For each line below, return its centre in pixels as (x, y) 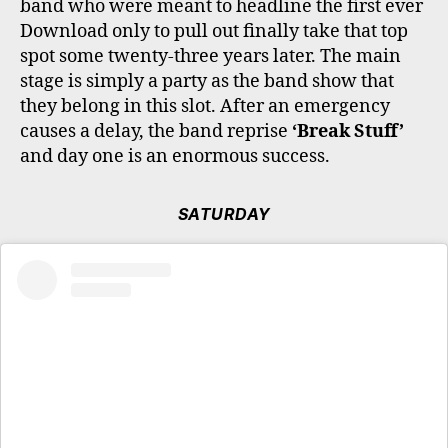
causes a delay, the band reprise (156, 131)
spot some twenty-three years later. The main (210, 56)
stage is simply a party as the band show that (207, 81)
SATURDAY (224, 213)
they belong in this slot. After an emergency (205, 106)
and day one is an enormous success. (175, 156)
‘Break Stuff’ (348, 131)
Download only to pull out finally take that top (214, 31)
